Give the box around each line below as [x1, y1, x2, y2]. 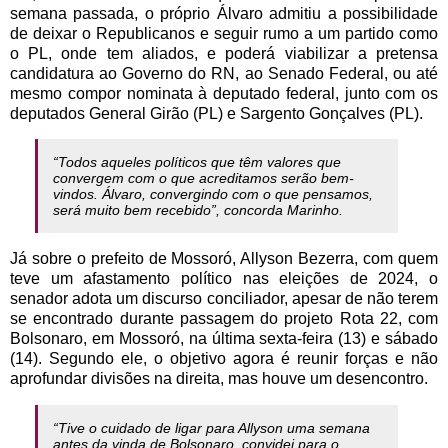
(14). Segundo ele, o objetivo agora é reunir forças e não [10, 350, 438, 368]
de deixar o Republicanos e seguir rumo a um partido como [10, 24, 438, 42]
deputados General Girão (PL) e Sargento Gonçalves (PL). [10, 104, 423, 122]
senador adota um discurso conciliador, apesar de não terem [10, 290, 438, 308]
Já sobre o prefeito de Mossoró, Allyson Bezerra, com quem [10, 250, 438, 268]
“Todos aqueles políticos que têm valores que [53, 154, 341, 171]
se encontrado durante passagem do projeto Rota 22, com [10, 310, 438, 328]
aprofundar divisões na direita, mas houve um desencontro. [10, 370, 428, 388]
